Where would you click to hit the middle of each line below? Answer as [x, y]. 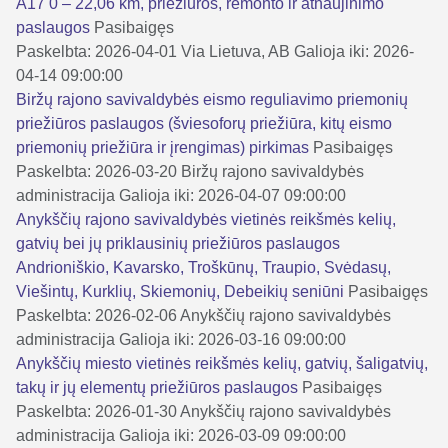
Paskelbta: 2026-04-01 [96, 51]
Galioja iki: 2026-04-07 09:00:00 [232, 195]
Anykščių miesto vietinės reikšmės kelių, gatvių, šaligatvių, [222, 363]
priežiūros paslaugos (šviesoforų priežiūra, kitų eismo [204, 123]
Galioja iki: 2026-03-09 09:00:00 [232, 435]
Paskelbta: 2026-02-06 [96, 315]
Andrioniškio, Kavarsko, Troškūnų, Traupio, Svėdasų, [203, 267]
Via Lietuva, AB [235, 51]
